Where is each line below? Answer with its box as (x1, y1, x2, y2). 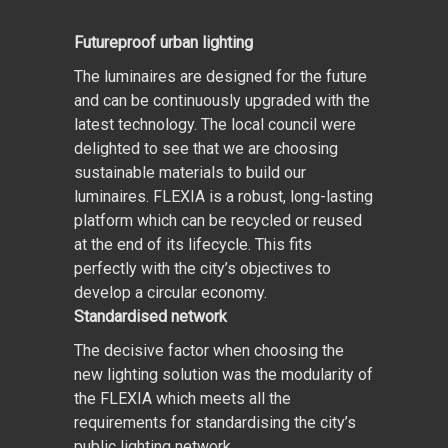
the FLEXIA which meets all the (74, 388, 291, 408)
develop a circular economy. (74, 282, 267, 302)
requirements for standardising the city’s (74, 412, 356, 432)
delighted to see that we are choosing (74, 138, 338, 158)
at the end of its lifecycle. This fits (74, 234, 312, 254)
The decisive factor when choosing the (74, 340, 344, 360)
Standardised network (74, 306, 235, 326)
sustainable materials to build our (74, 162, 306, 182)
